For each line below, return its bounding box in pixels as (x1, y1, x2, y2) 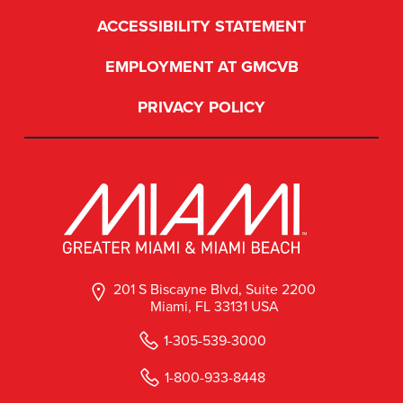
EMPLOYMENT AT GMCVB (104, 54, 299, 78)
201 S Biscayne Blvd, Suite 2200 (113, 279, 316, 300)
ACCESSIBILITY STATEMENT (97, 13, 306, 38)
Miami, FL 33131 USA (150, 296, 279, 317)
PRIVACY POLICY (138, 94, 265, 119)
